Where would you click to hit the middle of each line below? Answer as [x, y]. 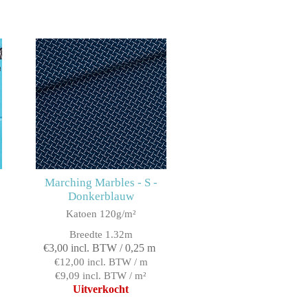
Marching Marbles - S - [101, 183]
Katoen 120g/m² [101, 214]
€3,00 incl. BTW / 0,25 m [99, 248]
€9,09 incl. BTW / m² [101, 276]
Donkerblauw [101, 197]
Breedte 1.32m [101, 235]
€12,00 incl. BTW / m [101, 262]
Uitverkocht [101, 289]
